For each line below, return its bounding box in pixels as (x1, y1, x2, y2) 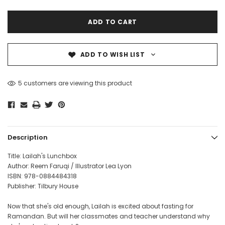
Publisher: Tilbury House (8, 181, 78, 190)
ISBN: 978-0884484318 (8, 171, 77, 180)
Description (8, 132, 48, 142)
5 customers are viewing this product (18, 78, 132, 87)
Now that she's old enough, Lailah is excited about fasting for (8, 201, 193, 210)
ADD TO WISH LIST (80, 50, 145, 59)
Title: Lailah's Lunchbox (8, 151, 77, 160)
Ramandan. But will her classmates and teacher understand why (8, 211, 210, 220)
